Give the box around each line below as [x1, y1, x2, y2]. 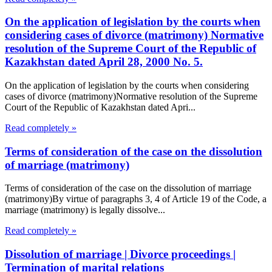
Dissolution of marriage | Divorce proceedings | [5, 248, 236, 261]
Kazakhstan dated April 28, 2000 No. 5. [5, 55, 203, 69]
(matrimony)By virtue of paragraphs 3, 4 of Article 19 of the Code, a [5, 194, 267, 205]
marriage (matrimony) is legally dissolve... [5, 205, 165, 216]
